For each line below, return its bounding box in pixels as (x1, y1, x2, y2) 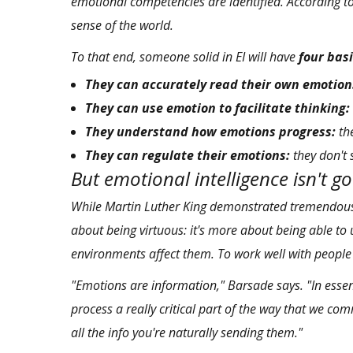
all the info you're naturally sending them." (71, 324, 303, 342)
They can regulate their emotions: (85, 147, 290, 165)
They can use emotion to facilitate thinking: (85, 99, 350, 117)
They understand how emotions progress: (85, 123, 336, 141)
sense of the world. (71, 17, 173, 35)
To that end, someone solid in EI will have (71, 48, 299, 66)
